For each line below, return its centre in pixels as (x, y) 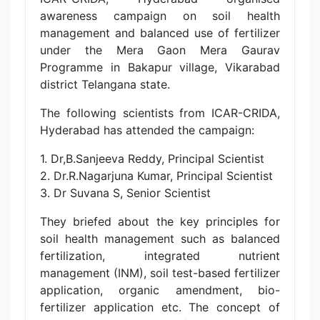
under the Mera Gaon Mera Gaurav (160, 50)
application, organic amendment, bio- (160, 290)
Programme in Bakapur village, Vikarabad (160, 67)
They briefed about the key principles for (160, 222)
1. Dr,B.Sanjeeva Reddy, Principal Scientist (152, 159)
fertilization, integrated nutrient (160, 256)
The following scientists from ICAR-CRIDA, (160, 113)
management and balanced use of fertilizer (160, 33)
